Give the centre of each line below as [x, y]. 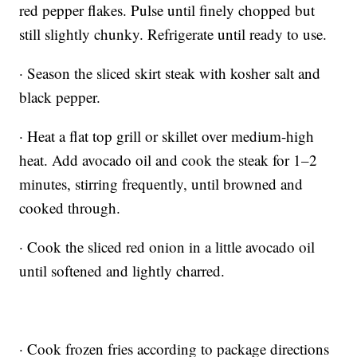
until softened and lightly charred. [122, 271]
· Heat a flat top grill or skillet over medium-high [167, 136]
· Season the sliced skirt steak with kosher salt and [170, 73]
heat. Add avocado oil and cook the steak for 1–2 [169, 160]
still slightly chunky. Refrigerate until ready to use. [173, 34]
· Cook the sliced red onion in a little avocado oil [167, 247]
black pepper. [60, 97]
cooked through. [70, 208]
